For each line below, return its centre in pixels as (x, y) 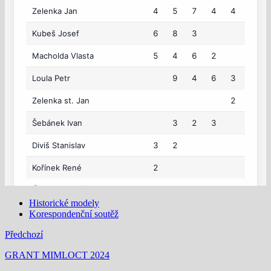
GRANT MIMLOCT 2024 (57, 255)
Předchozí (24, 235)
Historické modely (64, 203)
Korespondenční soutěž (74, 214)
